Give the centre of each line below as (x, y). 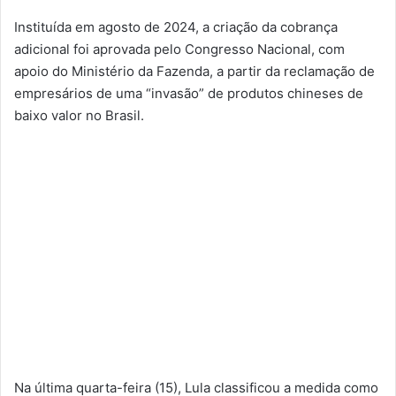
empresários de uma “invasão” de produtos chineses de (189, 93)
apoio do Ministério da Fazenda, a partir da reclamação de (194, 71)
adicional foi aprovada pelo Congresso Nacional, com (179, 49)
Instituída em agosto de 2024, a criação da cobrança (176, 27)
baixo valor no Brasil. (81, 115)
